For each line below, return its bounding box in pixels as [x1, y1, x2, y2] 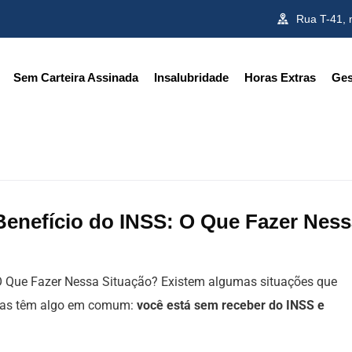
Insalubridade [154, 70, 229, 84]
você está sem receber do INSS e [137, 298, 324, 313]
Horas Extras [244, 70, 316, 84]
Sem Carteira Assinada [13, 70, 138, 84]
